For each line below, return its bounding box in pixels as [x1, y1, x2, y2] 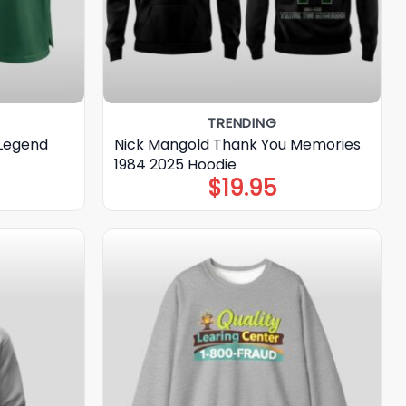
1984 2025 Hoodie [114, 153, 237, 175]
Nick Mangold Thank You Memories [114, 133, 362, 155]
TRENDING [208, 113, 277, 133]
